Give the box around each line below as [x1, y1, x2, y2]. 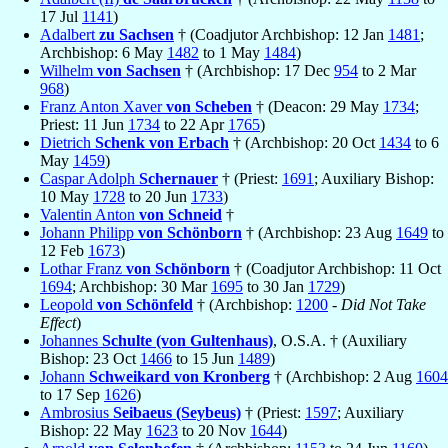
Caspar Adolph [40, 170, 139, 188]
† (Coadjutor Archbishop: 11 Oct [230, 260, 441, 278]
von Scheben [166, 98, 252, 116]
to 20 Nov [178, 422, 250, 440]
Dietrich [40, 134, 95, 152]
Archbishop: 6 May [40, 44, 167, 62]
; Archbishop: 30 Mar [72, 278, 211, 296]
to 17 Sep [40, 386, 104, 404]
